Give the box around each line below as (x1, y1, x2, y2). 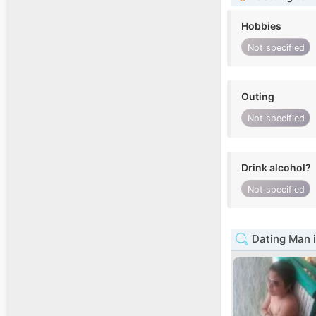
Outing (241, 90, 274, 103)
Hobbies (241, 20, 281, 32)
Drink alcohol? (241, 161, 311, 174)
